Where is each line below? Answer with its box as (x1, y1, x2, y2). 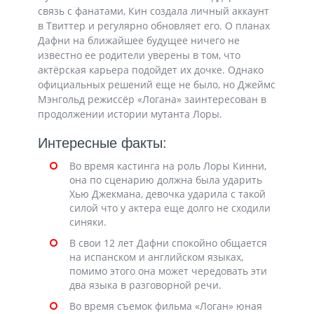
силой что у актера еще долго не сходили (69, 201, 271, 215)
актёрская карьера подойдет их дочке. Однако (38, 63, 264, 77)
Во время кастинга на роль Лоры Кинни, (69, 159, 266, 173)
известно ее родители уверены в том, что (38, 48, 240, 62)
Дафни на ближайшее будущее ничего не (38, 34, 240, 48)
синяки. (69, 215, 107, 229)
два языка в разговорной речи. (69, 278, 221, 292)
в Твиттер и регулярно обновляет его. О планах (38, 19, 270, 33)
